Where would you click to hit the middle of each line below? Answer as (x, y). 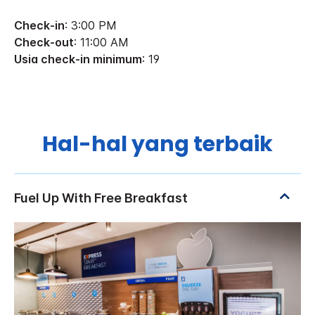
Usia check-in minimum (78, 59)
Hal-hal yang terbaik (157, 144)
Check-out (44, 42)
